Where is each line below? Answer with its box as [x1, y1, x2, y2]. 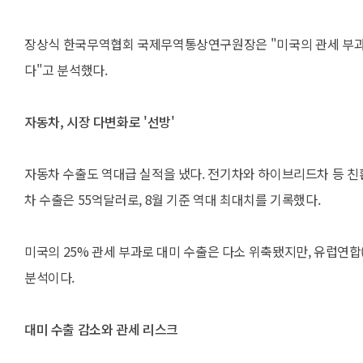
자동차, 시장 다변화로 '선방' [24, 112, 175, 131]
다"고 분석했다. [24, 60, 108, 79]
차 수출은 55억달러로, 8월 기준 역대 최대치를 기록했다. [24, 190, 321, 209]
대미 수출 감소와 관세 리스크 [24, 319, 178, 339]
